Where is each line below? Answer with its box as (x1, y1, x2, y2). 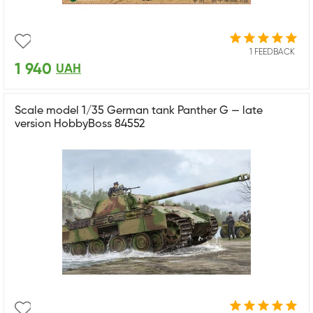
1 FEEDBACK (249, 48, 295, 57)
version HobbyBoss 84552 (15, 118, 145, 130)
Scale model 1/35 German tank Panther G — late (15, 105, 263, 117)
